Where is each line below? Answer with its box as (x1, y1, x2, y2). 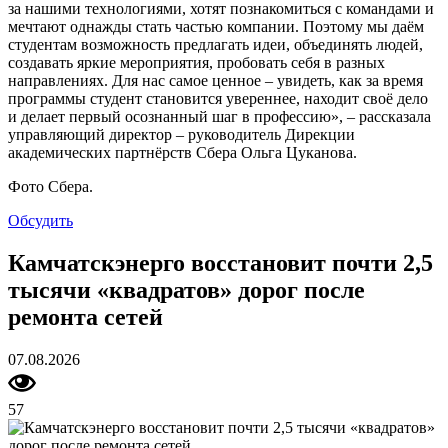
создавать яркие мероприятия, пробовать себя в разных (8, 54, 385, 71)
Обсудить (8, 212, 73, 229)
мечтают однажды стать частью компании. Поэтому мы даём (8, 18, 424, 35)
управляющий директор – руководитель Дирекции (8, 126, 355, 143)
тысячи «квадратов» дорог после (8, 276, 365, 303)
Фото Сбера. (8, 178, 93, 195)
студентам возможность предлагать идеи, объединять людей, (8, 36, 423, 53)
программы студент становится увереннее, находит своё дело (8, 90, 428, 107)
